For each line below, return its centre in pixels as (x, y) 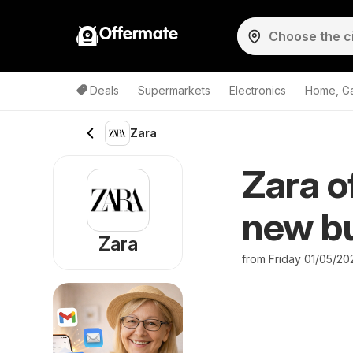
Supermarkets (174, 90)
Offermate (139, 34)
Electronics (258, 90)
